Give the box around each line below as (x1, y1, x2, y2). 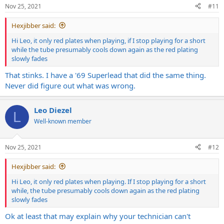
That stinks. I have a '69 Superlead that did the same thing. (5, 70, 206, 80)
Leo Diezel (34, 105, 72, 115)
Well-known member (34, 117, 91, 125)
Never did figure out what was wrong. (5, 80, 135, 90)
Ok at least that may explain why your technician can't (5, 211, 190, 221)
